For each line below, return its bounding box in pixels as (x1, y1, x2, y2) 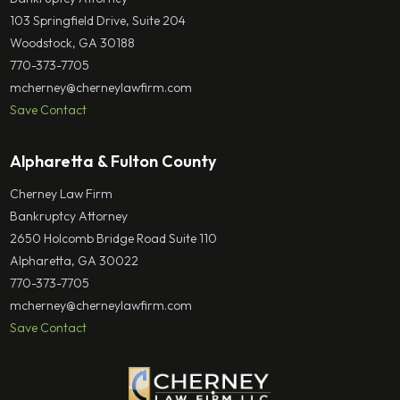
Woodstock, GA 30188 (10, 34, 136, 51)
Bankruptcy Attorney (10, 207, 129, 224)
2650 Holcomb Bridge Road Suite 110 (10, 229, 218, 246)
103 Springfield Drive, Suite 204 (10, 12, 187, 29)
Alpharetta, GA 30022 (10, 252, 139, 269)
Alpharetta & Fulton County (10, 150, 217, 171)
